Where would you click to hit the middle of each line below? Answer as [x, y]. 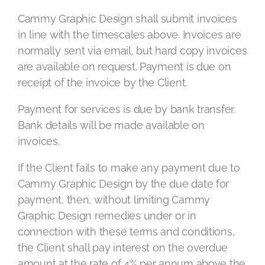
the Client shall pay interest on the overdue [123, 248]
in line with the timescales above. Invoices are [130, 35]
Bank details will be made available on [111, 125]
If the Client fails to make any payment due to [129, 168]
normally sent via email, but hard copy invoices [132, 51]
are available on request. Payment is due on [125, 67]
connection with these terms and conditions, [126, 232]
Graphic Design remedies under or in [107, 216]
